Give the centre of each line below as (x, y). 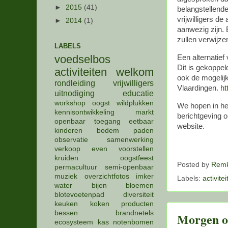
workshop (70, 103)
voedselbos (82, 60)
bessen (66, 213)
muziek (66, 177)
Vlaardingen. (199, 88)
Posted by (194, 164)
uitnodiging (75, 93)
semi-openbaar (129, 167)
